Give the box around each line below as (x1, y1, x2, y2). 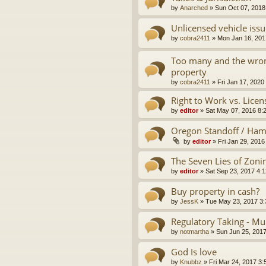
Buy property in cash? (171, 185, 259, 197)
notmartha (180, 227, 209, 235)
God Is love (171, 245, 217, 258)
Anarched (180, 4, 208, 12)
